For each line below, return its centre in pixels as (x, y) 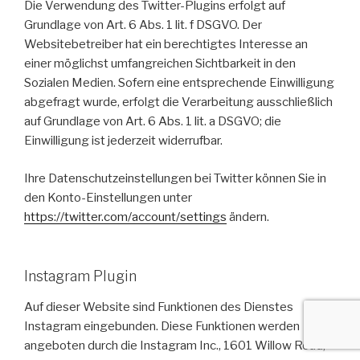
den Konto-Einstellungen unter (108, 197)
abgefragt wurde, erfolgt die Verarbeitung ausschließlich (178, 102)
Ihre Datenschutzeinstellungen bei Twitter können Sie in (175, 178)
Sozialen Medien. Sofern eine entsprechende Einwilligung (179, 83)
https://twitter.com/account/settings (125, 217)
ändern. (248, 217)
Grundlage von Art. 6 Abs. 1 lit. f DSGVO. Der (143, 25)
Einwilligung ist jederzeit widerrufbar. (123, 141)
